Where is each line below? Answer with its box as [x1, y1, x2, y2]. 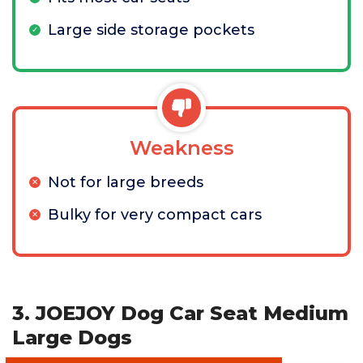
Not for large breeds [48, 173, 203, 191]
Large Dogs [12, 326, 132, 349]
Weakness [129, 136, 234, 160]
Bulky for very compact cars [48, 206, 262, 224]
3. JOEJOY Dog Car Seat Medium [12, 301, 348, 325]
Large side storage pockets [48, 21, 254, 39]
